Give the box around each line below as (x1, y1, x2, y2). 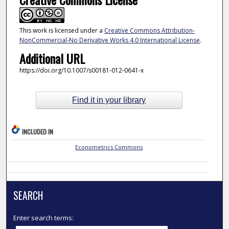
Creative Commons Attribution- (104, 26, 195, 35)
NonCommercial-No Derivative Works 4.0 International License (19, 36, 200, 45)
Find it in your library (72, 96, 146, 105)
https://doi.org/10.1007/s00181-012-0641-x (19, 65, 144, 75)
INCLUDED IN (22, 127, 54, 136)
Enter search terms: (13, 213, 74, 222)
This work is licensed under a (19, 26, 104, 35)
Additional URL (19, 49, 85, 67)
